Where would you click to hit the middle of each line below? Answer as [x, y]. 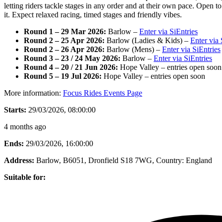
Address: [19, 160]
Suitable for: [25, 177]
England [199, 160]
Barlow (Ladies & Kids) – [147, 40]
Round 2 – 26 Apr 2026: [64, 49]
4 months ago [25, 126]
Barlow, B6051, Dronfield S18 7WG [94, 160]
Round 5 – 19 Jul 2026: [63, 76]
